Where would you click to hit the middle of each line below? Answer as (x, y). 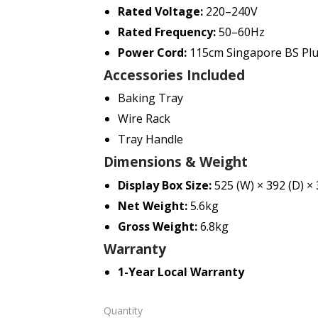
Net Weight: (152, 205)
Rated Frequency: (166, 32)
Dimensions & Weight (175, 162)
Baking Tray (150, 98)
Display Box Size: (164, 185)
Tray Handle (150, 139)
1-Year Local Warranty (181, 272)
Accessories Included (174, 75)
